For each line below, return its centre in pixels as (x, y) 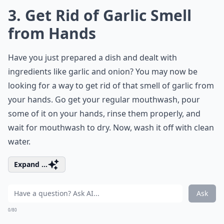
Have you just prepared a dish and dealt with (92, 57)
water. (19, 141)
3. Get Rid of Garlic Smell (100, 15)
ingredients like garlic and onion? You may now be (103, 71)
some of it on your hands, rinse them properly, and (104, 113)
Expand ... (31, 164)
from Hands (52, 33)
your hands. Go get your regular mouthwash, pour (104, 99)
